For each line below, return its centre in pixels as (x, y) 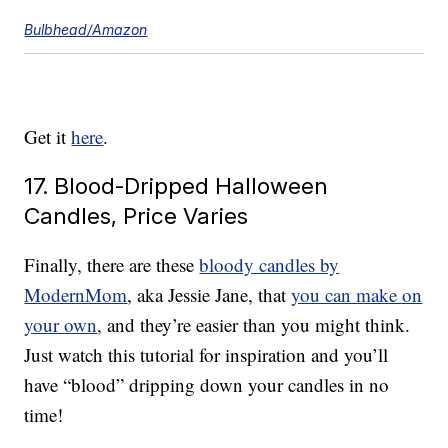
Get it (48, 137)
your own (61, 325)
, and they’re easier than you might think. (254, 325)
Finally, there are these (112, 265)
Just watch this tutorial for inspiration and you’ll (206, 355)
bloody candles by (269, 265)
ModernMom (76, 295)
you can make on (357, 295)
